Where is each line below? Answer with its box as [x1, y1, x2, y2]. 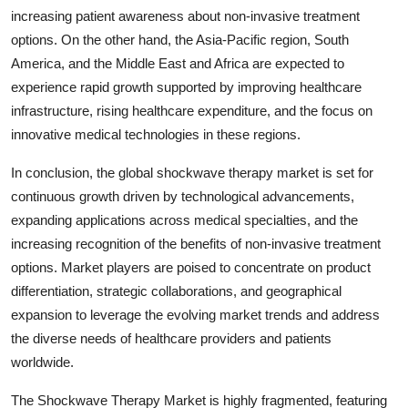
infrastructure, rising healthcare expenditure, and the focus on [11, 102, 372, 118]
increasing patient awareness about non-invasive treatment [11, 7, 360, 24]
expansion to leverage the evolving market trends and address [11, 306, 380, 322]
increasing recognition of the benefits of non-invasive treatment [11, 235, 381, 251]
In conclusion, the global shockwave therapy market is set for [11, 164, 373, 180]
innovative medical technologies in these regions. [11, 126, 301, 142]
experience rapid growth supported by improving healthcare [11, 78, 362, 95]
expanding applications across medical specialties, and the [11, 211, 358, 228]
